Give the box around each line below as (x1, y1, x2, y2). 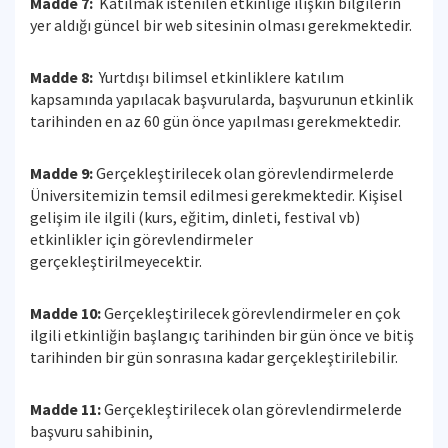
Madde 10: (30, 303, 101, 323)
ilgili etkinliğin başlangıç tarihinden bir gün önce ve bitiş (30, 325, 414, 345)
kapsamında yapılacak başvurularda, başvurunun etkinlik (30, 89, 413, 109)
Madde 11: (30, 399, 101, 419)
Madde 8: (30, 67, 93, 87)
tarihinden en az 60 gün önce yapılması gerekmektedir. (30, 111, 407, 131)
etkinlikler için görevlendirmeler (30, 229, 253, 249)
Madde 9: (30, 163, 93, 183)
